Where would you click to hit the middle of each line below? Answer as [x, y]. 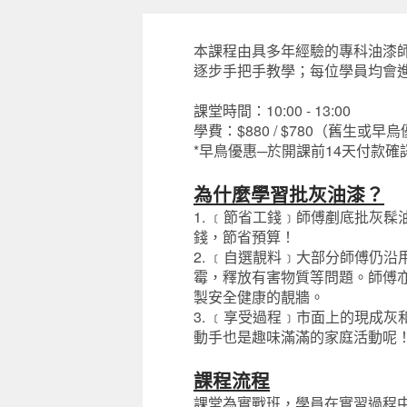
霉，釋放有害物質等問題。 [281, 276]
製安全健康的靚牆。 [259, 296]
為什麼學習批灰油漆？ [289, 194]
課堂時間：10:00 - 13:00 [274, 110]
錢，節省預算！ [244, 236]
